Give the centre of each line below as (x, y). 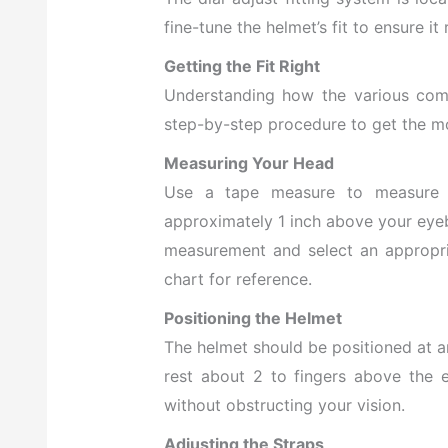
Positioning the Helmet (252, 318)
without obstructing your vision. (284, 405)
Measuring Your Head (248, 163)
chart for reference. (237, 279)
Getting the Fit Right (241, 66)
